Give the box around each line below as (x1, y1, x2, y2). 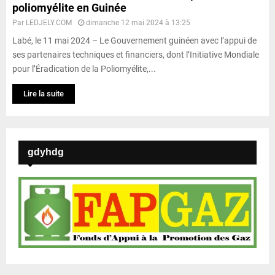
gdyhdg (28, 146, 64, 157)
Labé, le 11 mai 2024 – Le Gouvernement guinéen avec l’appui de (12, 35, 257, 45)
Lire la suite (23, 88, 64, 98)
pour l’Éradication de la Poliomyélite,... (12, 63, 156, 74)
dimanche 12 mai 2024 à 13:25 (86, 18, 190, 27)
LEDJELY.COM (26, 18, 72, 27)
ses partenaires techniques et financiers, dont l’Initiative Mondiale (12, 49, 259, 60)
